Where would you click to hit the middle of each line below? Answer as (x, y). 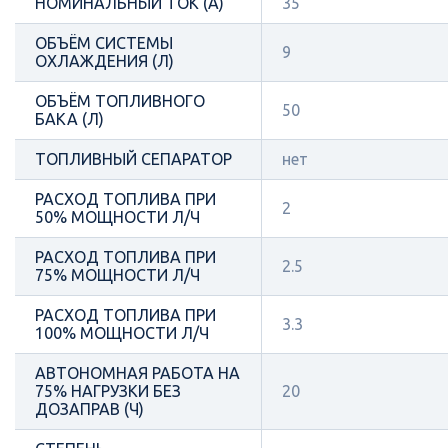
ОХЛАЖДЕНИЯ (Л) (104, 60)
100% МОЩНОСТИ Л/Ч (122, 332)
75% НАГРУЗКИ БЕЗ (108, 390)
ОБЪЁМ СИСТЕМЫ (104, 42)
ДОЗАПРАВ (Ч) (89, 408)
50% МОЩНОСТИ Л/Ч (117, 216)
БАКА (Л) (69, 118)
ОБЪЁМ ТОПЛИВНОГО (120, 100)
